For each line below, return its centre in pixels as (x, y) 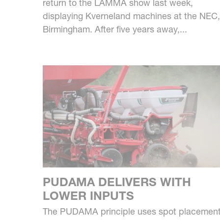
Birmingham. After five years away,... (115, 29)
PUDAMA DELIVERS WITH (117, 182)
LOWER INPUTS (88, 195)
